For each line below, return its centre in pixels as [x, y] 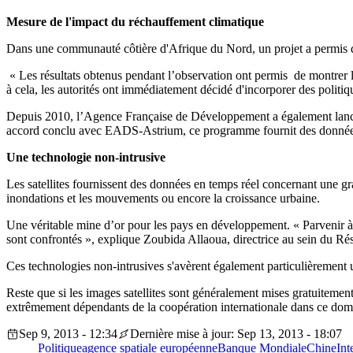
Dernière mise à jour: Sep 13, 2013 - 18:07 [236, 334]
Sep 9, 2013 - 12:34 [68, 334]
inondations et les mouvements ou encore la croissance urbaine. [163, 199]
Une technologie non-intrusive [86, 158]
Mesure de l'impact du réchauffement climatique [135, 22]
